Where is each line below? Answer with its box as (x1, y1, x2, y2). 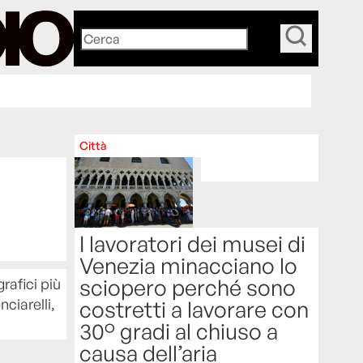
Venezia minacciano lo (79, 252, 298, 280)
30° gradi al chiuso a (79, 318, 279, 345)
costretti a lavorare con (79, 296, 310, 323)
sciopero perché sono (79, 274, 297, 301)
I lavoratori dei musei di (79, 230, 306, 258)
